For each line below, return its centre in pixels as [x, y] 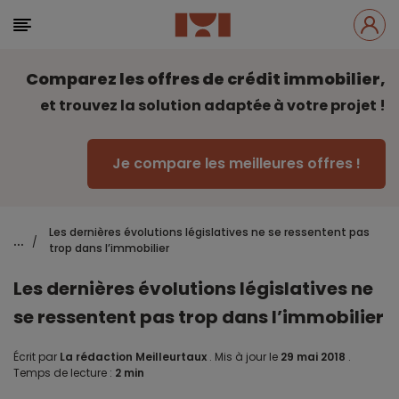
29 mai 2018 [314, 357]
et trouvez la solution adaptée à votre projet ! [213, 106]
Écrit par [37, 357]
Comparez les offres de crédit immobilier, [206, 79]
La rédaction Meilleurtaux [133, 357]
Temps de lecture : [64, 373]
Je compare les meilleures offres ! [236, 163]
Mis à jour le [246, 357]
